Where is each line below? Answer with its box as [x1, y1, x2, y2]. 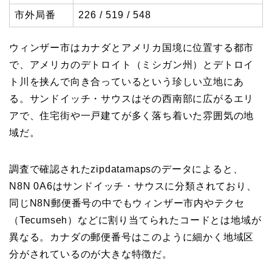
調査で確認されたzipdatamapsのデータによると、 [9, 164, 243, 175]
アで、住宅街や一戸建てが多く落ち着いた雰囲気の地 [9, 110, 254, 121]
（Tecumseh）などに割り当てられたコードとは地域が [9, 215, 262, 226]
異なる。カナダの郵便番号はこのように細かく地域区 [9, 232, 254, 243]
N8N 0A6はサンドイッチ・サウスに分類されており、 [9, 181, 257, 192]
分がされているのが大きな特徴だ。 [9, 249, 172, 260]
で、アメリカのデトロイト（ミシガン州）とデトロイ [9, 59, 254, 70]
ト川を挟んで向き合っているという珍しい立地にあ [9, 76, 244, 87]
